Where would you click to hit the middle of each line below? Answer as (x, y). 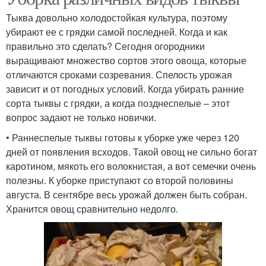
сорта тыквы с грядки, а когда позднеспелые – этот (118, 103)
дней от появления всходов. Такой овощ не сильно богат (132, 151)
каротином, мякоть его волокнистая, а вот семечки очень (131, 166)
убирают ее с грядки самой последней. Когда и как (117, 31)
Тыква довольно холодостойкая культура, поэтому (117, 17)
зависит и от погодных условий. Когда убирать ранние (125, 88)
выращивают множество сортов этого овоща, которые (126, 60)
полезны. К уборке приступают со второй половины (120, 180)
